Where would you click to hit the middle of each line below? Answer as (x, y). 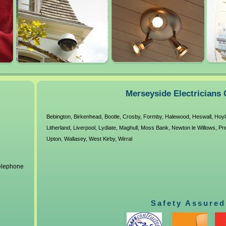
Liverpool (84, 128)
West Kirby (102, 139)
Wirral (125, 139)
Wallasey (75, 139)
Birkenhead (87, 117)
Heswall (202, 117)
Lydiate (107, 128)
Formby (152, 117)
